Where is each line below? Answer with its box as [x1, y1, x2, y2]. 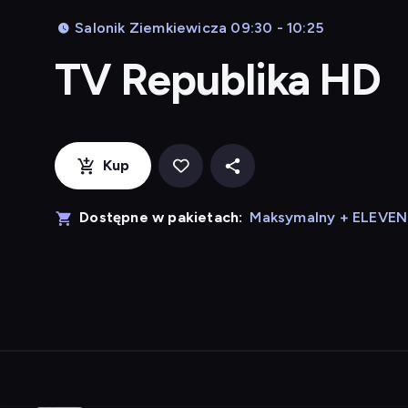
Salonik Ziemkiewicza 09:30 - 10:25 [75, 19, 323, 36]
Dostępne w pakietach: [79, 209, 243, 226]
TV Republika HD [55, 53, 382, 106]
